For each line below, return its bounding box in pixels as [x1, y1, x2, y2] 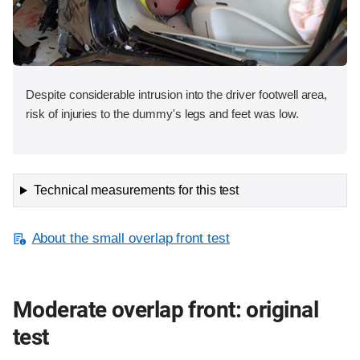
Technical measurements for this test [33, 183, 239, 198]
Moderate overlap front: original [13, 296, 318, 323]
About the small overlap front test [31, 231, 231, 247]
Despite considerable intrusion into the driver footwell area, [26, 87, 328, 101]
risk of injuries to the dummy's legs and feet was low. [26, 106, 299, 121]
